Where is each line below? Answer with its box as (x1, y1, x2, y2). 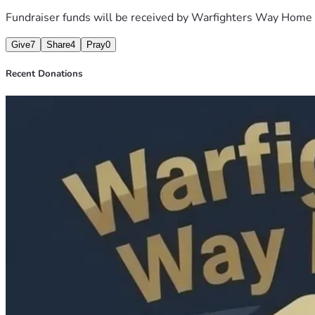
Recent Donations (6, 67, 82, 81)
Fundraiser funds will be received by (6, 9, 191, 25)
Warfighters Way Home (191, 9, 312, 25)
